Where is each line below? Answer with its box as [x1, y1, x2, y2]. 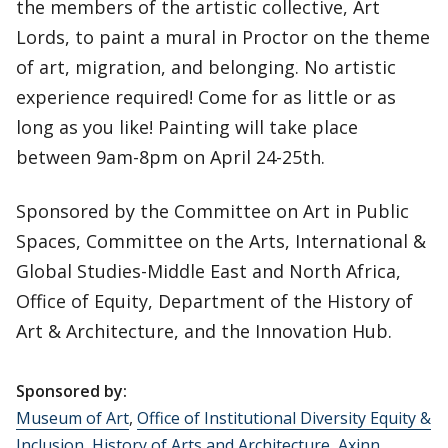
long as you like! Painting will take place [16, 115, 358, 140]
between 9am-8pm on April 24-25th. [16, 145, 330, 170]
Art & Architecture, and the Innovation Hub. [16, 319, 397, 344]
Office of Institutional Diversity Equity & [137, 407, 431, 430]
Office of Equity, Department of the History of [16, 289, 413, 314]
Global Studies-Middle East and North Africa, [16, 259, 401, 284]
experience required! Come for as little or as [16, 85, 396, 110]
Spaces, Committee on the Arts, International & [16, 229, 426, 254]
